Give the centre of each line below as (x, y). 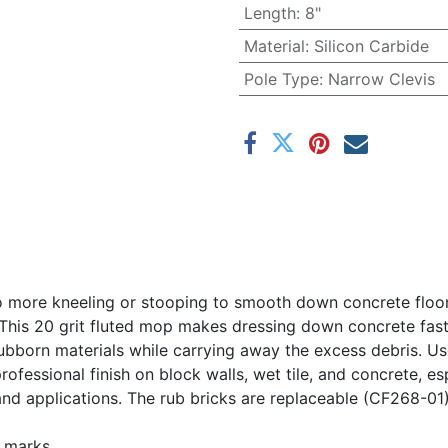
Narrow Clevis (381, 79)
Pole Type (281, 79)
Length (269, 13)
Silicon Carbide (371, 46)
